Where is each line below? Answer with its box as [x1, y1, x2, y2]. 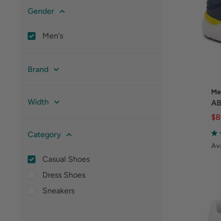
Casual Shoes [42, 154, 90, 164]
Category [28, 130, 61, 139]
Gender [28, 6, 54, 16]
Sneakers [42, 186, 74, 195]
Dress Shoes [42, 170, 85, 180]
